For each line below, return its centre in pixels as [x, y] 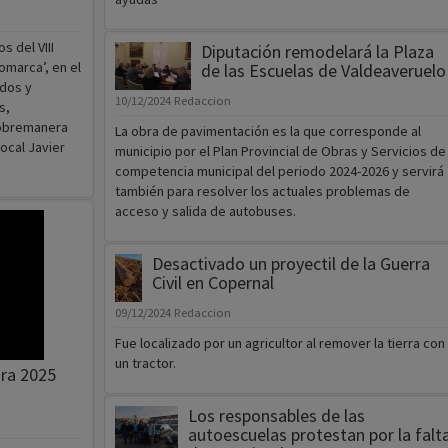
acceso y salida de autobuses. [205, 211]
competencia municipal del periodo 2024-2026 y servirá [279, 171]
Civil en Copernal [212, 283]
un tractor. [145, 363]
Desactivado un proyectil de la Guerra [290, 264]
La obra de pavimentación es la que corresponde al [267, 131]
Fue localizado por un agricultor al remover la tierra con [279, 343]
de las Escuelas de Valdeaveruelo [323, 71]
